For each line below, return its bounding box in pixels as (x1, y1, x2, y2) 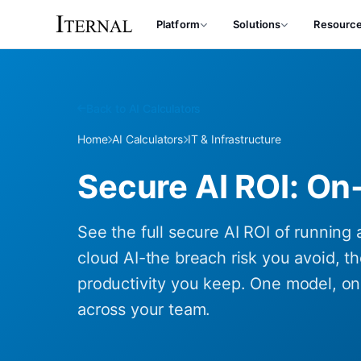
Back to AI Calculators (85, 102, 201, 115)
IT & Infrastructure (187, 132, 281, 146)
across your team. (77, 300, 211, 319)
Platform (156, 18, 200, 31)
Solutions (233, 18, 281, 31)
